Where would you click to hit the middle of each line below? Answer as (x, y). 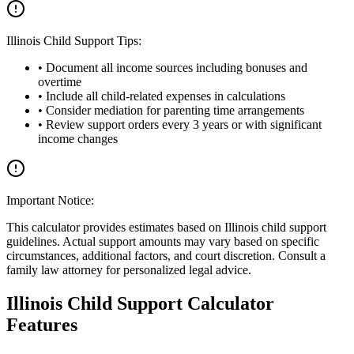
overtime (60, 82)
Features (42, 325)
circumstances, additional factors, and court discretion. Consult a (166, 256)
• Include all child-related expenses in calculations (162, 96)
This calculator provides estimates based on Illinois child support (166, 228)
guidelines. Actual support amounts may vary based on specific (163, 242)
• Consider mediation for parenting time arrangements (171, 111)
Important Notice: (50, 201)
